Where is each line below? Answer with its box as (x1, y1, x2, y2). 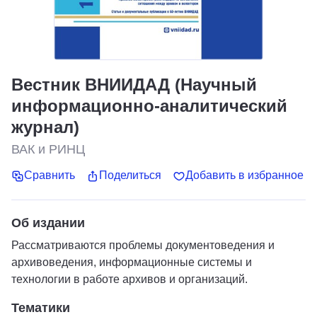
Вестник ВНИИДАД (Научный (11, 75, 257, 94)
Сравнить (24, 169, 75, 182)
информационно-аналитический (11, 96, 287, 115)
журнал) (11, 117, 79, 137)
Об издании (11, 215, 85, 230)
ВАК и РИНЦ (11, 142, 85, 156)
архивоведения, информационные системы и (11, 255, 252, 268)
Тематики (11, 300, 70, 315)
